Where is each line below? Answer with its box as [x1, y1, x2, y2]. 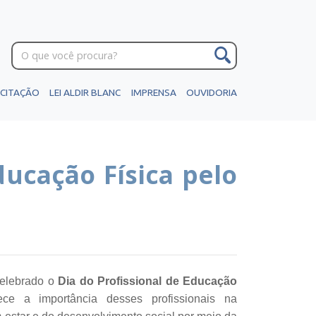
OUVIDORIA [186, 87, 237, 98]
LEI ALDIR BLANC [49, 87, 121, 98]
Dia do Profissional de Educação [58, 275, 237, 288]
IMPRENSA [130, 87, 176, 98]
